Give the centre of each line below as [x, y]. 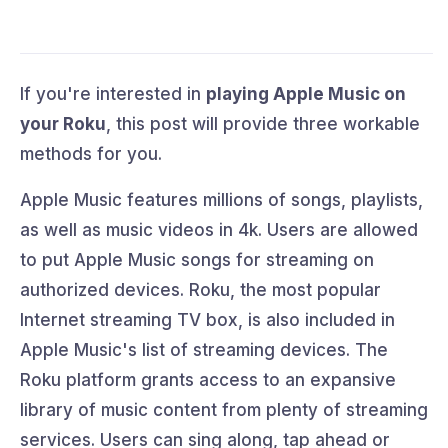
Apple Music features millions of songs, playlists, [221, 199]
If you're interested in [113, 93]
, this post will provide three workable [263, 123]
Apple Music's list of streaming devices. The [204, 349]
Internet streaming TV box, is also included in [207, 319]
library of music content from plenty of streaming [224, 409]
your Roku [63, 123]
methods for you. [91, 153]
